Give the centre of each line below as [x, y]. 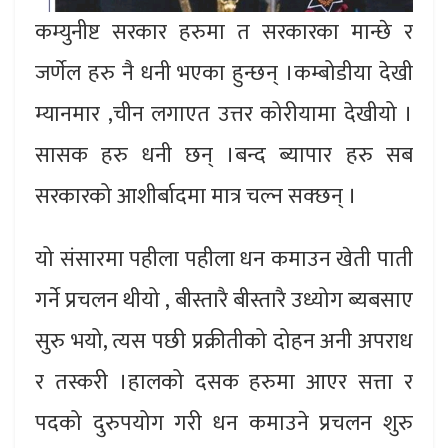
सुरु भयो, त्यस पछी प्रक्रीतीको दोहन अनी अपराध [224, 342]
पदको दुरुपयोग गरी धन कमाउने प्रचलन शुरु [224, 424]
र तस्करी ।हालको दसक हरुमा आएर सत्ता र [224, 383]
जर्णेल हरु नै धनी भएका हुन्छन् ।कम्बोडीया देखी [224, 74]
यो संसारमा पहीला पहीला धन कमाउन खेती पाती [224, 260]
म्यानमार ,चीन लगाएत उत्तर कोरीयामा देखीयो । [224, 115]
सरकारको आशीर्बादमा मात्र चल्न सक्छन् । [196, 197]
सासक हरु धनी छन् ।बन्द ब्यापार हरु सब [224, 156]
